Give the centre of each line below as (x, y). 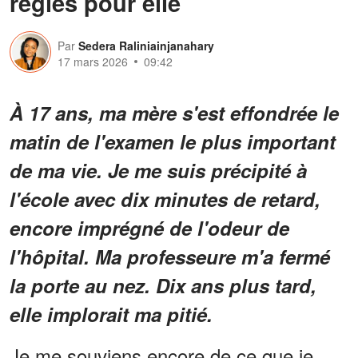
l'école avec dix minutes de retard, (165, 199)
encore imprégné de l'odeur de (149, 228)
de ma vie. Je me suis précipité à (158, 171)
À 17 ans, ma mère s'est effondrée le (174, 113)
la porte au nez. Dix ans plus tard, (163, 286)
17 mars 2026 (93, 62)
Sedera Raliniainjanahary (146, 46)
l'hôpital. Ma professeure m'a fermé (170, 257)
